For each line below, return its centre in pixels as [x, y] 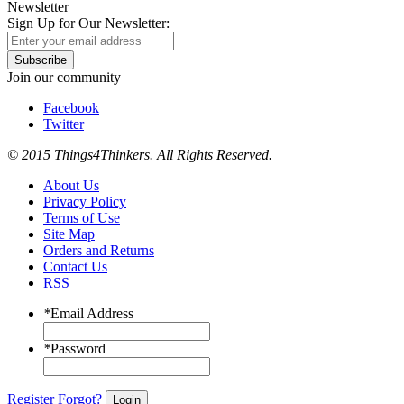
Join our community [64, 78]
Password [78, 349]
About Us [71, 186]
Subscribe [41, 60]
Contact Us [75, 267]
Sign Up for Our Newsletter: [88, 23]
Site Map [69, 234]
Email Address [92, 314]
